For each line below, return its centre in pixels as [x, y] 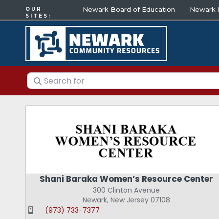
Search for [48, 78]
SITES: [38, 16]
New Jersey [130, 200]
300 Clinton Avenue [127, 190]
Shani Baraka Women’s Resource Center [127, 179]
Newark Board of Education [129, 9]
